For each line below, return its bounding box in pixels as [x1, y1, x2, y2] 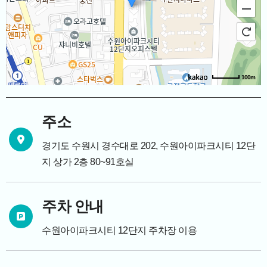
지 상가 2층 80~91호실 [42, 156, 134, 167]
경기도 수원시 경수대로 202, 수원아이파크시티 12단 [42, 140, 255, 151]
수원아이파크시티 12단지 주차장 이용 [42, 225, 197, 235]
